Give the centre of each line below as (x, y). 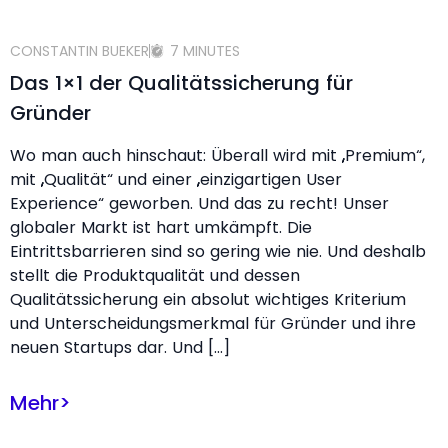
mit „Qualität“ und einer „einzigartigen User (176, 179)
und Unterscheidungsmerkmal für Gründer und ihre (213, 323)
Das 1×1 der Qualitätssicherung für (181, 83)
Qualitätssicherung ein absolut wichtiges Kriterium (208, 299)
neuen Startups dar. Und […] (120, 347)
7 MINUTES (205, 51)
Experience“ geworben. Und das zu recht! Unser (199, 203)
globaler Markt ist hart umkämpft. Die (161, 227)
